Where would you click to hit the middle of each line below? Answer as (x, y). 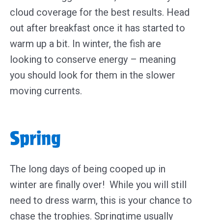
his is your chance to (148, 200)
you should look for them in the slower (93, 75)
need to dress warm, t (57, 200)
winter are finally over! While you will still (98, 184)
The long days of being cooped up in (88, 169)
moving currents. (47, 91)
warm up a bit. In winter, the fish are (85, 43)
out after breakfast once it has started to (97, 28)
